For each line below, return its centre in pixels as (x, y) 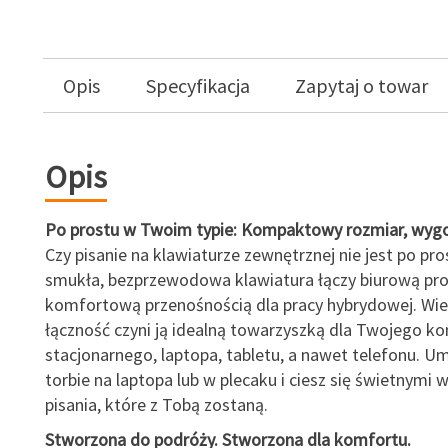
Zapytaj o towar (362, 85)
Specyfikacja (197, 85)
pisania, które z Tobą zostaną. (156, 404)
